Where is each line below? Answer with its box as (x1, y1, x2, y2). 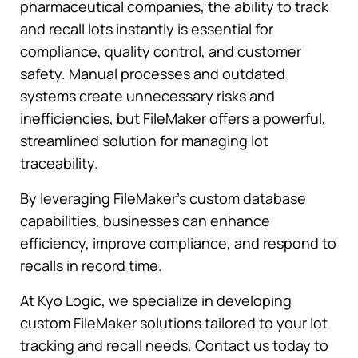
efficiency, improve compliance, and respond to (20, 233, 336, 253)
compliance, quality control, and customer (20, 41, 301, 61)
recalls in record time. (20, 255, 162, 275)
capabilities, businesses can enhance (20, 210, 270, 230)
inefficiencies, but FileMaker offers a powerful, (20, 108, 326, 128)
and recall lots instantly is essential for (20, 18, 273, 38)
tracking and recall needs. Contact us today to (20, 335, 328, 355)
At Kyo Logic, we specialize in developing (20, 290, 292, 310)
